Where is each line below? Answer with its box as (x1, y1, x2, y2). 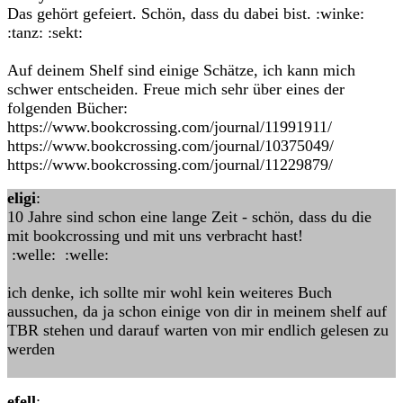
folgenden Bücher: (7, 99, 128, 117)
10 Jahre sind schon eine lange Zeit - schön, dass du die (7, 208, 372, 226)
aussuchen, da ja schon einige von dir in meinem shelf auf (7, 302, 387, 320)
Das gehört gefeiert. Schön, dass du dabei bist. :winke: (7, 4, 364, 22)
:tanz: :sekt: (7, 23, 83, 41)
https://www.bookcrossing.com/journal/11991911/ (7, 118, 332, 136)
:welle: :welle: (7, 246, 109, 264)
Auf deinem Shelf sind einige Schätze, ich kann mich (7, 61, 355, 79)
